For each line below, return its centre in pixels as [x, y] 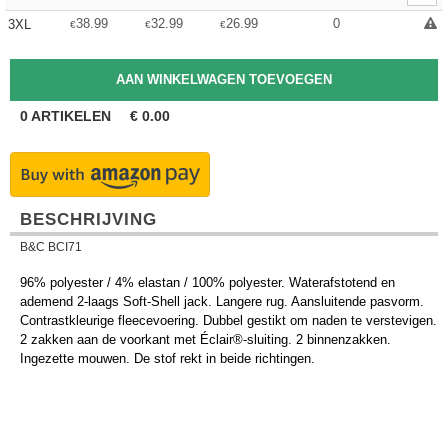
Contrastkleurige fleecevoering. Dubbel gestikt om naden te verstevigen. [228, 320]
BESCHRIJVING [88, 219]
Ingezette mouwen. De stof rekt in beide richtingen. [167, 358]
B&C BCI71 [51, 247]
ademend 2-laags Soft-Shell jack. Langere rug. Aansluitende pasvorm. [222, 301]
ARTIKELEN [71, 116]
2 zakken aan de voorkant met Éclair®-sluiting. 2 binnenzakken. [205, 339]
